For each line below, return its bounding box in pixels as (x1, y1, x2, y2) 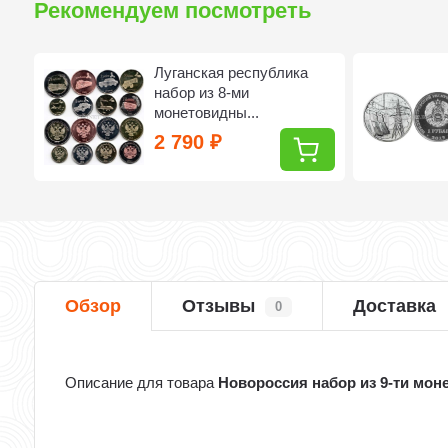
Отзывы (182, 296, 256, 316)
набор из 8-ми (154, 84, 250, 101)
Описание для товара (65, 374, 219, 391)
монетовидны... (154, 104, 260, 121)
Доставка (353, 296, 437, 316)
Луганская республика (154, 64, 309, 81)
